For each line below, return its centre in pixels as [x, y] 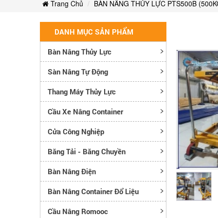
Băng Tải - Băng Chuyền [87, 151]
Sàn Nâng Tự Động [78, 71]
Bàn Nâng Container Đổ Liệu [93, 191]
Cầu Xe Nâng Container [85, 111]
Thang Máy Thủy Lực [82, 91]
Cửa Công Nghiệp [76, 131]
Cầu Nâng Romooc [78, 211]
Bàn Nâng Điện [72, 171]
